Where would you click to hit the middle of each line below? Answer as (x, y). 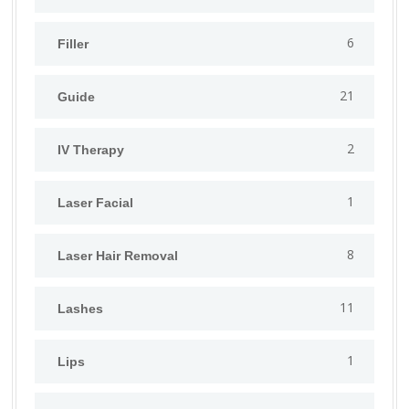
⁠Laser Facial (95, 203)
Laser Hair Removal (118, 256)
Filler (73, 44)
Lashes (80, 309)
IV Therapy (91, 150)
